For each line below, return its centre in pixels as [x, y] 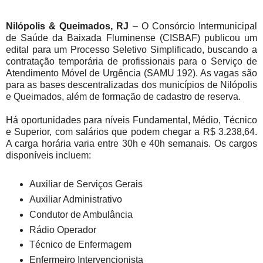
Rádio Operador [63, 230]
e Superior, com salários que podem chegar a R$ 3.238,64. [131, 131]
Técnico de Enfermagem [80, 245]
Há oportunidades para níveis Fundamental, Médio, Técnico [131, 120]
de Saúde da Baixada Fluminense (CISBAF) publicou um [131, 38]
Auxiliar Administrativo [75, 199]
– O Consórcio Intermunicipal [193, 26]
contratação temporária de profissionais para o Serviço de [131, 61]
